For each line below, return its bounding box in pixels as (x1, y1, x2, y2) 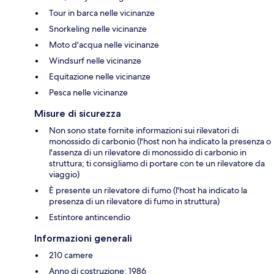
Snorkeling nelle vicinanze (49, 23, 147, 35)
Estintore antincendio (49, 212, 130, 223)
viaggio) (49, 169, 80, 180)
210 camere (49, 250, 93, 261)
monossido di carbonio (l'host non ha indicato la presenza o (49, 136, 271, 147)
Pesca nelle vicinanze (49, 87, 128, 98)
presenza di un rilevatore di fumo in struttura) (49, 196, 220, 207)
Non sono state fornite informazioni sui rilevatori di (49, 125, 239, 136)
